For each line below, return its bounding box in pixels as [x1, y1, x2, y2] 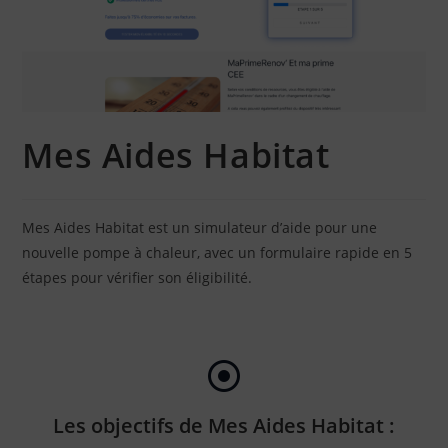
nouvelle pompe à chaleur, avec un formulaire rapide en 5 [22, 242, 413, 262]
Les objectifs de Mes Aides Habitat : [53, 411, 395, 439]
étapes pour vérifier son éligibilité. [22, 267, 253, 287]
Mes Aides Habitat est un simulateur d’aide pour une [22, 217, 378, 237]
